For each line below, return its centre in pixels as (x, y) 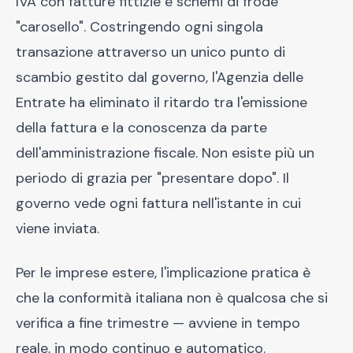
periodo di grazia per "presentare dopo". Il (152, 178)
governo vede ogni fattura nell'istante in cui (158, 203)
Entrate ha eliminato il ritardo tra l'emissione (162, 102)
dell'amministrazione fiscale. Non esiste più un (165, 153)
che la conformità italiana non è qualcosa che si (172, 298)
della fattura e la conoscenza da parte (141, 128)
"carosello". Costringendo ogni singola (139, 27)
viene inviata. (58, 229)
